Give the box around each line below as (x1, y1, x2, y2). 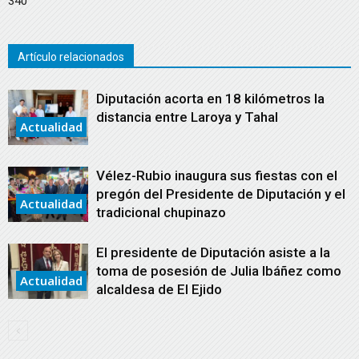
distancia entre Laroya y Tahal (96, 109, 278, 126)
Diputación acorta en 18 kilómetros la (96, 91, 325, 107)
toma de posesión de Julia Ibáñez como (96, 263, 341, 280)
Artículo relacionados (18, 50, 124, 64)
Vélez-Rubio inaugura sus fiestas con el (96, 167, 337, 184)
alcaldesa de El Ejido (96, 281, 222, 298)
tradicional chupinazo (96, 204, 226, 221)
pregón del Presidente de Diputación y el (96, 186, 345, 203)
